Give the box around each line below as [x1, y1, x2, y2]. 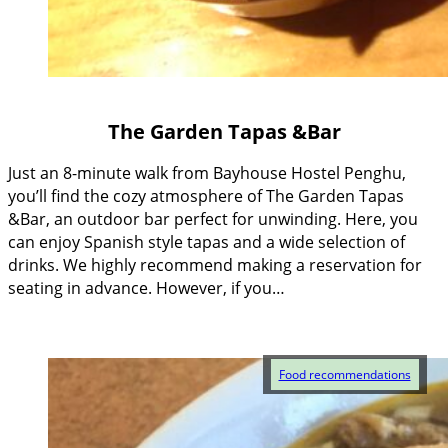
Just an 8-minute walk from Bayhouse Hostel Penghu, [8, 162, 406, 185]
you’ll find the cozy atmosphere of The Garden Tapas [8, 185, 404, 208]
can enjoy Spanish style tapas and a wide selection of [8, 231, 405, 254]
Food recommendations [278, 365, 411, 383]
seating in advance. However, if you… [8, 277, 285, 300]
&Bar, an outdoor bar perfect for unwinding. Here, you [8, 208, 418, 231]
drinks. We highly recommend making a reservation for [8, 254, 422, 277]
